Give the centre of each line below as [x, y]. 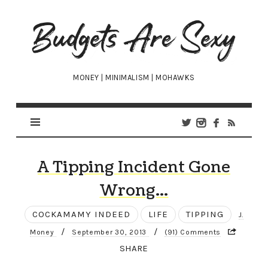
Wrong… [134, 191]
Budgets [60, 25]
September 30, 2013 [110, 232]
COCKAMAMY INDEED [81, 214]
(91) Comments [193, 232]
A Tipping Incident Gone [134, 167]
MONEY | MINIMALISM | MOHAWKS [134, 78]
